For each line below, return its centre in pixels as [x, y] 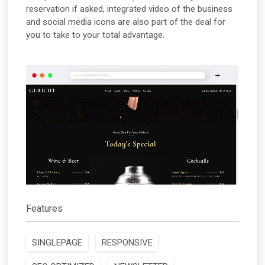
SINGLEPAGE [57, 242]
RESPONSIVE [127, 242]
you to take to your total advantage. [96, 35]
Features [45, 209]
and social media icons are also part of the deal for [126, 22]
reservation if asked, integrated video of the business [130, 9]
